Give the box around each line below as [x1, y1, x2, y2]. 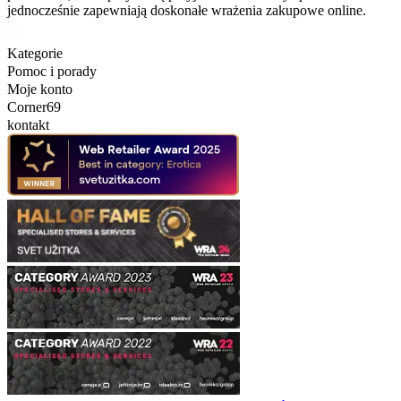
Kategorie [7, 46, 63, 61]
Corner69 [7, 99, 61, 115]
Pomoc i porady [7, 64, 97, 79]
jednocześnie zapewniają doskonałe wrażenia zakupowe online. [7, 3, 366, 18]
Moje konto [7, 81, 73, 97]
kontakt [7, 117, 49, 132]
